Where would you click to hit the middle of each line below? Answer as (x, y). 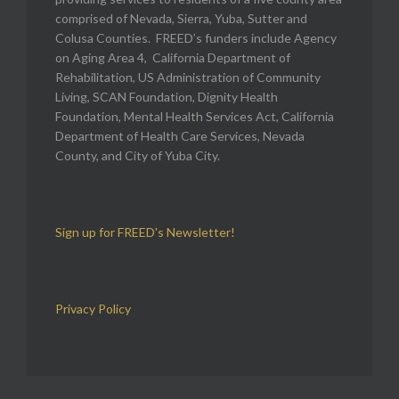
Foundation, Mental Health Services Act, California (195, 116)
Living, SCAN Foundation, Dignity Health (167, 96)
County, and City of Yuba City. (138, 155)
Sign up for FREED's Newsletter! (145, 232)
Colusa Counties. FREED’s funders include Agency (196, 37)
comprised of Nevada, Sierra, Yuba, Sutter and (181, 18)
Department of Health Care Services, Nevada (180, 135)
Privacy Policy (93, 308)
